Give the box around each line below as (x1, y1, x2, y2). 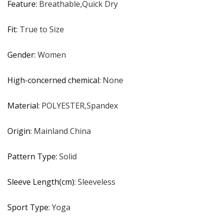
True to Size (20, 23, 64, 35)
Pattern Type (7, 151, 56, 162)
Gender (7, 49, 34, 60)
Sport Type (7, 201, 48, 213)
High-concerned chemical (7, 74, 99, 86)
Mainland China (34, 125, 91, 136)
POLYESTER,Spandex (42, 100, 118, 111)
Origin (7, 125, 30, 136)
